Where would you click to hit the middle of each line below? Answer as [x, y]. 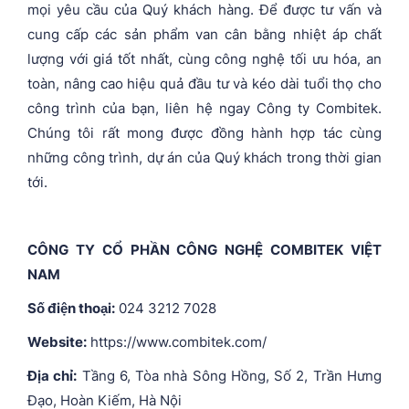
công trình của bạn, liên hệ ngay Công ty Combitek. [204, 108]
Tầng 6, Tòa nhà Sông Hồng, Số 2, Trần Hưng [230, 375]
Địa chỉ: [52, 375]
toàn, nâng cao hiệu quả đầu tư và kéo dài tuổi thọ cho [204, 83]
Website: [57, 341]
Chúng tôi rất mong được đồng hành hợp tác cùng [204, 132]
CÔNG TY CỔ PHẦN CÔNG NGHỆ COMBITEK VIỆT [204, 249]
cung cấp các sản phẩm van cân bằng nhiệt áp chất [204, 34]
